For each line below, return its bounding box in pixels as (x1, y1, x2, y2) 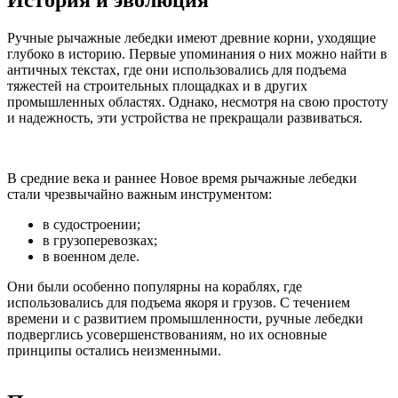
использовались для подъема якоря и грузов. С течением (7, 294, 350, 310)
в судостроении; (43, 216, 140, 232)
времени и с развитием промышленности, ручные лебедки (7, 310, 363, 326)
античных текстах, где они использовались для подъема (7, 61, 346, 77)
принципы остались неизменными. (7, 342, 221, 358)
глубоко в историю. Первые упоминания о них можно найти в (7, 45, 387, 61)
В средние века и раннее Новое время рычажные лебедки (7, 170, 357, 186)
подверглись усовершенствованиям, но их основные (7, 326, 327, 342)
